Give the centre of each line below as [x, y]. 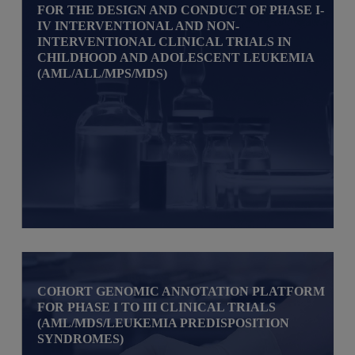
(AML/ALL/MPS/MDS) [103, 73]
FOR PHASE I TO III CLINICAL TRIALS [157, 307]
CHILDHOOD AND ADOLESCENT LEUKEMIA [176, 57]
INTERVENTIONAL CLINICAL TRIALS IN [165, 41]
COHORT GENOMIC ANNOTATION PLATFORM [181, 291]
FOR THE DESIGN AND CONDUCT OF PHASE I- [181, 10]
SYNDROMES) [81, 338]
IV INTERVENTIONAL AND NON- [139, 25]
